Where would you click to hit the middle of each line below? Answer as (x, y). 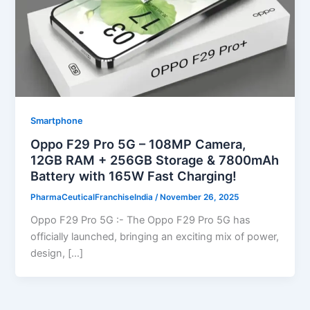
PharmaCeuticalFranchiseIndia (93, 198)
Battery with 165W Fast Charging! (134, 176)
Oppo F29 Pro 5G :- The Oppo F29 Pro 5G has (141, 220)
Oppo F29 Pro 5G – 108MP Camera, (138, 144)
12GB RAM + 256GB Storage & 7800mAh (155, 160)
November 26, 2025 (200, 198)
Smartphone (57, 120)
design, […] (57, 254)
